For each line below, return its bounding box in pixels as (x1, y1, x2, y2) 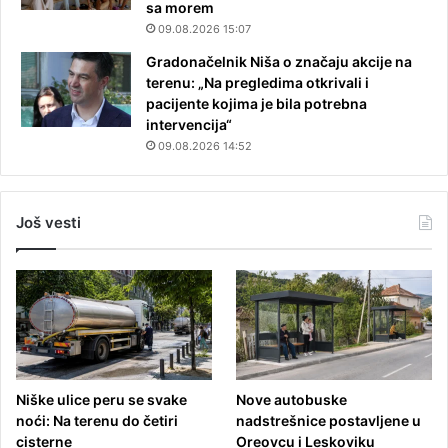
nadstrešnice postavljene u (236, 412, 422, 430)
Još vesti (16, 213, 81, 233)
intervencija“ (146, 116, 232, 134)
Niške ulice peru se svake (16, 391, 187, 409)
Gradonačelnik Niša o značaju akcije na (146, 53, 412, 71)
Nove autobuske (236, 391, 348, 409)
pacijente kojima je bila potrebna (146, 95, 367, 113)
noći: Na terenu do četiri (16, 412, 178, 430)
